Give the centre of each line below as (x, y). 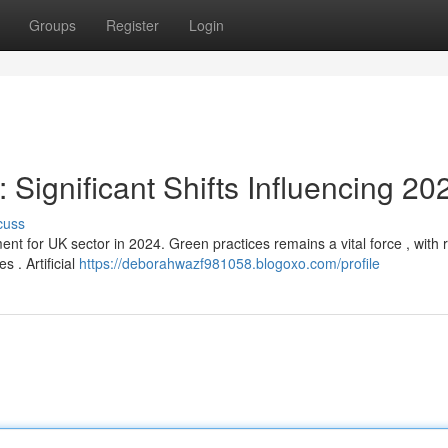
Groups (52, 25)
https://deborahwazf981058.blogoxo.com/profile (229, 263)
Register (132, 25)
